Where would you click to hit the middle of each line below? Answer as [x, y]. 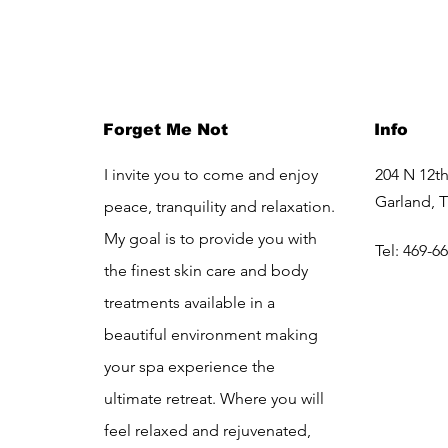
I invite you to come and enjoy [210, 175]
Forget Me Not [165, 130]
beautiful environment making [210, 335]
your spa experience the [189, 367]
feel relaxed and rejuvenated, [207, 431]
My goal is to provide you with [210, 239]
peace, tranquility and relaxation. [219, 207]
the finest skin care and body [205, 271]
